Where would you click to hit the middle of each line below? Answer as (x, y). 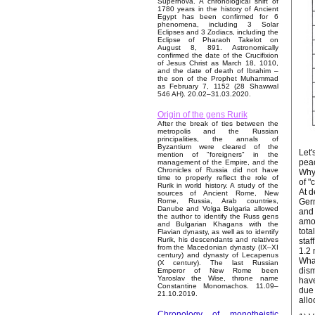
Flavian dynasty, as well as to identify (218, 232)
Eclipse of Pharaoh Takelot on (218, 40)
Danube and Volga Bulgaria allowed (218, 209)
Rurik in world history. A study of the (218, 186)
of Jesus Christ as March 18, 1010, (218, 63)
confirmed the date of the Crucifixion (218, 56)
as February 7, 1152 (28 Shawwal (218, 86)
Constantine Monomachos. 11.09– (218, 286)
